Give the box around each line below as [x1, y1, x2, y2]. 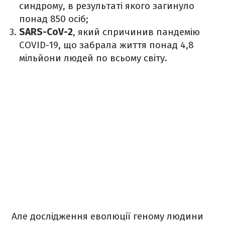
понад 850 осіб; [19, 13, 88, 25]
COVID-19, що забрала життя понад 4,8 [19, 39, 194, 51]
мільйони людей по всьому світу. [19, 52, 170, 64]
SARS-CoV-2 [19, 26, 73, 38]
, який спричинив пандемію [73, 26, 200, 38]
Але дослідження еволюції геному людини [12, 210, 203, 222]
